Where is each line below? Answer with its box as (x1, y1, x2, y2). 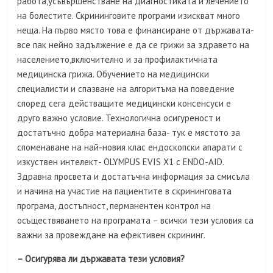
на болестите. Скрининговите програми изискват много (17, 10, 241, 22)
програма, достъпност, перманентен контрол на (17, 200, 211, 212)
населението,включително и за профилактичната (17, 54, 218, 66)
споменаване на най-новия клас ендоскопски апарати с (17, 141, 243, 154)
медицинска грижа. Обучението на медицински (17, 68, 210, 80)
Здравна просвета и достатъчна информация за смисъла (17, 171, 250, 183)
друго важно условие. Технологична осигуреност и (17, 112, 221, 124)
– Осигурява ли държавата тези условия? (17, 253, 185, 265)
